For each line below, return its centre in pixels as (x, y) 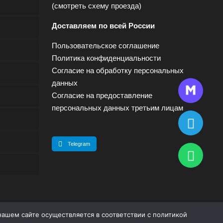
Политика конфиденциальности (106, 58)
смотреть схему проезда (96, 6)
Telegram (79, 144)
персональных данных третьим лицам (117, 108)
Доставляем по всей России (103, 26)
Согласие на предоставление (102, 95)
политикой (170, 215)
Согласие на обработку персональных (117, 70)
